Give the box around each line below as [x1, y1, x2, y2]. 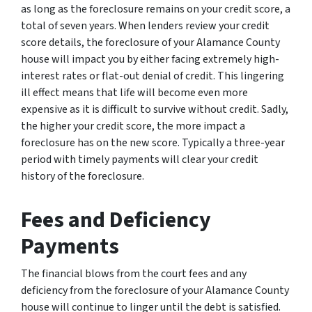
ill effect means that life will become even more [21, 84, 248, 100]
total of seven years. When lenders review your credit [21, 17, 270, 33]
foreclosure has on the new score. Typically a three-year [21, 134, 285, 150]
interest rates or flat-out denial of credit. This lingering [21, 68, 284, 84]
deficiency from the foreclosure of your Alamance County [21, 282, 289, 298]
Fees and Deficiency [21, 203, 211, 236]
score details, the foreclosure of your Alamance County [21, 34, 280, 50]
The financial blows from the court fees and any [21, 265, 247, 281]
